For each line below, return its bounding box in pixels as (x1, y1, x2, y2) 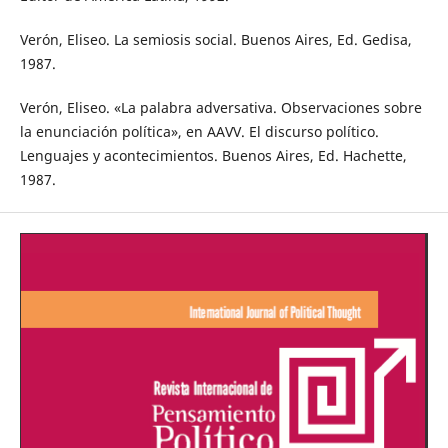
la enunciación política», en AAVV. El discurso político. (19, 122, 379, 142)
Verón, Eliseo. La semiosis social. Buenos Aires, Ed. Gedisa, (19, 30, 412, 50)
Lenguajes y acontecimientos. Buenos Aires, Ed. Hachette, (19, 146, 407, 166)
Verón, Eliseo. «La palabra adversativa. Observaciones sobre (19, 98, 422, 118)
